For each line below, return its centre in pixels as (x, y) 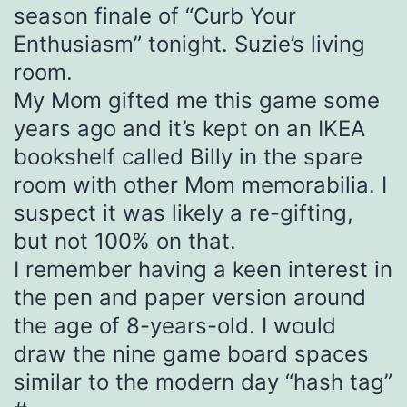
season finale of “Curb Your (155, 16)
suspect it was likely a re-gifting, (184, 213)
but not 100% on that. (125, 242)
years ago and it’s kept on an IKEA (189, 129)
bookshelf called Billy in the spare (188, 157)
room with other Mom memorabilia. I (200, 185)
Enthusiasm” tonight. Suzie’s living (189, 45)
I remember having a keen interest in (203, 270)
